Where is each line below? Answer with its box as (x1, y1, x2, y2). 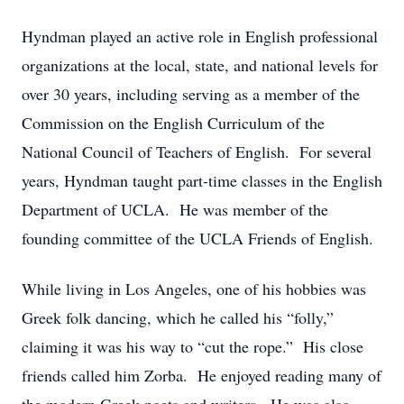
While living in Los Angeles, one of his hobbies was (22, 278, 366, 299)
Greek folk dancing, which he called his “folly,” (22, 307, 334, 328)
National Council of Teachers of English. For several (22, 141, 372, 162)
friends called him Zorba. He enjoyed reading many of (22, 364, 381, 386)
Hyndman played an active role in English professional (22, 25, 378, 47)
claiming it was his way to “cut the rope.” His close (22, 335, 363, 357)
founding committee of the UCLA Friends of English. (22, 227, 379, 249)
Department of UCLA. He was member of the (22, 198, 328, 220)
